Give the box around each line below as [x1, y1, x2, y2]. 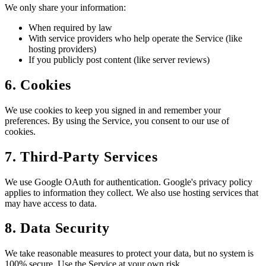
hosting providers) [28, 43, 96, 54]
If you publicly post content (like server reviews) [28, 54, 210, 65]
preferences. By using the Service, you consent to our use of [5, 115, 229, 126]
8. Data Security [5, 220, 110, 236]
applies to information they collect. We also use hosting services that [5, 187, 258, 198]
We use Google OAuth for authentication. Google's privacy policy [5, 176, 252, 187]
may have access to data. [5, 198, 97, 208]
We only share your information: [5, 2, 126, 12]
